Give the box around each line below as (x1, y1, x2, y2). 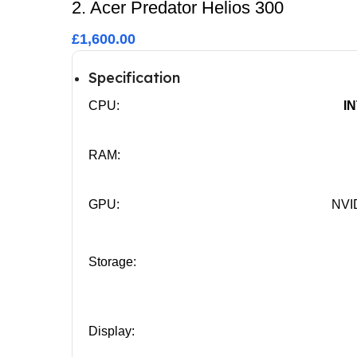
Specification (88, 68, 180, 87)
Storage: (88, 254, 136, 269)
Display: (88, 324, 135, 338)
